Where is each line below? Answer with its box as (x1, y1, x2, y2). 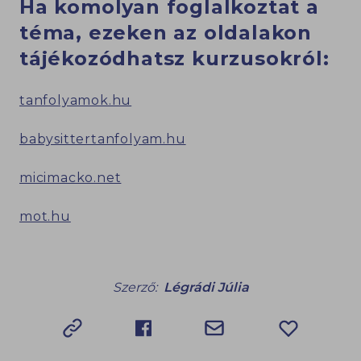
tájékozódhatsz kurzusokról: (19, 47, 330, 71)
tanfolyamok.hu (19, 93, 132, 109)
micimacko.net (19, 170, 122, 186)
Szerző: (112, 280, 157, 296)
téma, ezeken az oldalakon (19, 21, 312, 45)
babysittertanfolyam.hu (19, 131, 186, 147)
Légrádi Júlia (163, 280, 249, 296)
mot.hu (19, 209, 71, 225)
